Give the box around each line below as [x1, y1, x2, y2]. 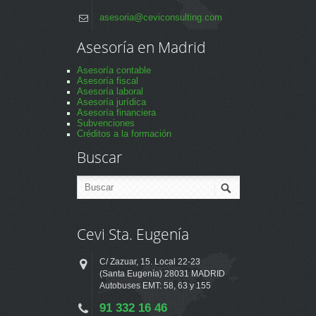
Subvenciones [77, 118, 135, 128]
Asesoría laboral [77, 86, 143, 97]
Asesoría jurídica [77, 97, 146, 107]
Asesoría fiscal [77, 75, 138, 86]
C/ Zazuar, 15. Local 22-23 [99, 256, 200, 267]
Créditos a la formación [77, 128, 171, 139]
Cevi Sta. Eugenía [77, 224, 189, 244]
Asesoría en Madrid [77, 37, 206, 57]
